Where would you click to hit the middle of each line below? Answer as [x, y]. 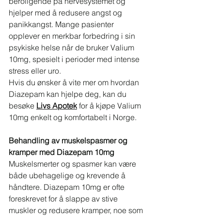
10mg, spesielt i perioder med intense [75, 59]
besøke [23, 106]
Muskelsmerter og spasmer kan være [73, 164]
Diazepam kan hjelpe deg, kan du [69, 94]
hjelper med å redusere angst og [66, 13]
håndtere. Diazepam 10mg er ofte [68, 187]
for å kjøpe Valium [110, 106]
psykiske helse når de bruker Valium [72, 47]
